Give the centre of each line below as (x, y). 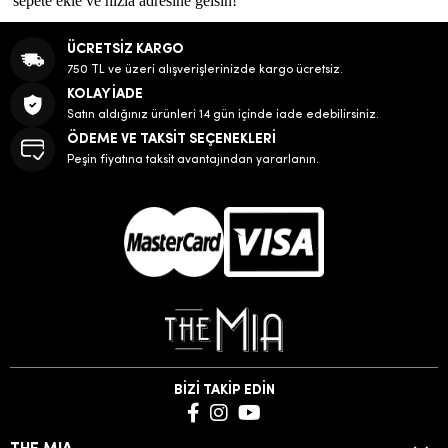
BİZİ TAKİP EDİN (224, 391)
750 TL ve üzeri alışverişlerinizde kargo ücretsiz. (205, 69)
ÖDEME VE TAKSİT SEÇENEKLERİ (171, 139)
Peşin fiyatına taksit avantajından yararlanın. (193, 159)
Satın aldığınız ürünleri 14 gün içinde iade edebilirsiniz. (223, 114)
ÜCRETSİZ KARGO (125, 49)
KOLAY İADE (105, 94)
